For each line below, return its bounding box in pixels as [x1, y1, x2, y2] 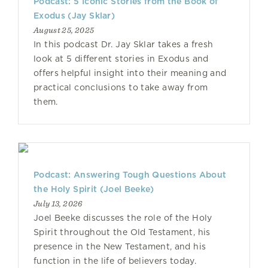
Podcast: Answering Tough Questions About [33, 170, 227, 179]
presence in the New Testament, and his [33, 242, 206, 251]
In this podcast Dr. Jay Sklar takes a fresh [33, 39, 214, 49]
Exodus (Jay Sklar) [33, 11, 115, 20]
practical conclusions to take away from [33, 83, 208, 92]
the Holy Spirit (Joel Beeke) [33, 184, 154, 194]
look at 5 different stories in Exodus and [33, 54, 209, 63]
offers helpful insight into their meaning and [33, 68, 227, 78]
